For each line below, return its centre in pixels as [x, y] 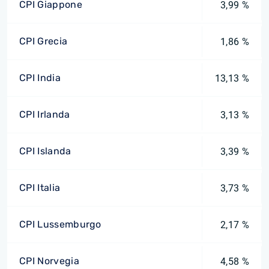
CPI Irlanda [45, 114]
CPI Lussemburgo [60, 224]
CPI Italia [40, 188]
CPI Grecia [44, 41]
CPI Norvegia [49, 261]
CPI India [40, 78]
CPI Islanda [45, 151]
